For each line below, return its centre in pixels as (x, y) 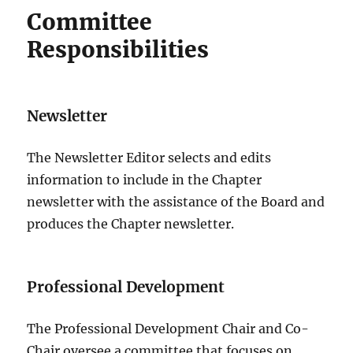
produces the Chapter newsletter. (131, 224)
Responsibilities (118, 50)
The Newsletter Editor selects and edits (149, 158)
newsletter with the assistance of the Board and (176, 202)
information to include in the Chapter (145, 180)
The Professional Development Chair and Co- (168, 329)
